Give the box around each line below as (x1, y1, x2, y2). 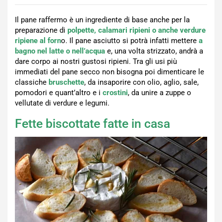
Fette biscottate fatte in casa (15, 116, 170, 131)
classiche (15, 77, 49, 87)
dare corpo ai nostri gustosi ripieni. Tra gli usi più (15, 56, 177, 66)
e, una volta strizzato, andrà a (105, 46, 203, 55)
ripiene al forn (15, 36, 61, 45)
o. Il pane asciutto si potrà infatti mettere (61, 36, 199, 45)
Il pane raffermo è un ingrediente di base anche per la (15, 15, 190, 24)
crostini (103, 88, 128, 97)
